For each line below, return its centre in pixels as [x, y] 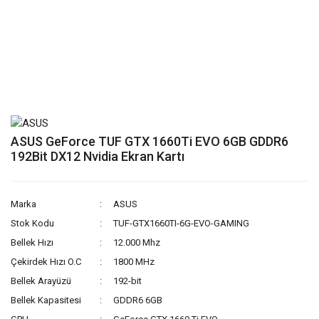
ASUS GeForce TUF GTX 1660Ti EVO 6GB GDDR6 [150, 142]
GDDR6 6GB [138, 300]
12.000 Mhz [137, 243]
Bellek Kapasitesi [46, 300]
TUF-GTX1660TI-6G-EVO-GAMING [182, 224]
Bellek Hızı [32, 243]
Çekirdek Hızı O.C [46, 262]
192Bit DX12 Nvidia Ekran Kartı [98, 157]
